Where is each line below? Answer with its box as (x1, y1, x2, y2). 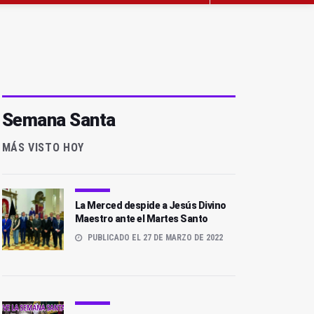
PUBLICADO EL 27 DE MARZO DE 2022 (85, 233, 223, 243)
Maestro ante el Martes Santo (74, 213, 208, 225)
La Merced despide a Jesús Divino (74, 200, 226, 212)
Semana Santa (1, 109, 116, 131)
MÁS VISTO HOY (1, 141, 84, 155)
